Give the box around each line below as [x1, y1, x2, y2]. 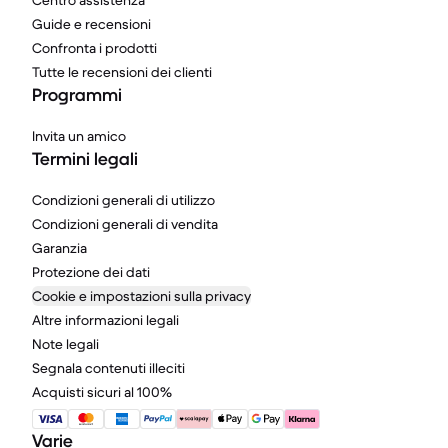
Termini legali [32, 148, 138, 170]
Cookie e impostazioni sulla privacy [32, 287, 251, 305]
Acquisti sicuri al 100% [32, 383, 172, 401]
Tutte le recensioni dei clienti [32, 63, 212, 81]
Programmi [32, 84, 122, 106]
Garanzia [32, 239, 87, 257]
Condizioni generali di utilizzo [32, 191, 215, 209]
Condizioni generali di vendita [32, 215, 218, 233]
